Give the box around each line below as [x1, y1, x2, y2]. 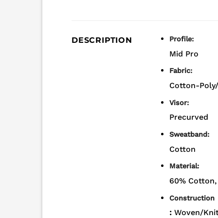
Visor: [169, 98, 189, 107]
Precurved [169, 112, 208, 122]
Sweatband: [169, 130, 209, 138]
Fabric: [169, 67, 192, 75]
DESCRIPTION [72, 35, 132, 45]
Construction [169, 194, 215, 202]
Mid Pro [169, 49, 199, 58]
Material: [169, 162, 199, 170]
